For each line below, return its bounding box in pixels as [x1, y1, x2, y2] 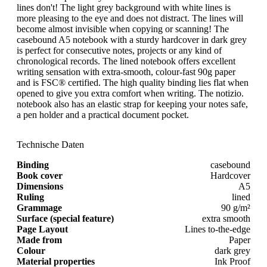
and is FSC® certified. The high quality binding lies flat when [17, 77, 249, 88]
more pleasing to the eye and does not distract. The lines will [17, 13, 243, 23]
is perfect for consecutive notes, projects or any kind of [17, 45, 222, 55]
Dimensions [17, 181, 63, 191]
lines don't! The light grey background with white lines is [17, 2, 231, 13]
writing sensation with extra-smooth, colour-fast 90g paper [17, 66, 235, 77]
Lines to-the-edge [185, 223, 250, 234]
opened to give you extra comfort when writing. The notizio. [17, 88, 244, 98]
